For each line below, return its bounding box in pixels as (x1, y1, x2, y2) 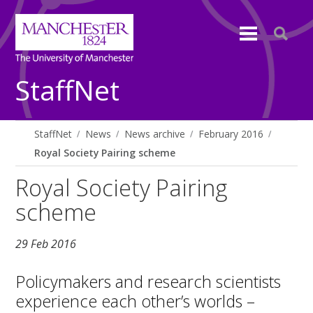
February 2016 (198, 127, 264, 140)
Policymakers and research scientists (15, 270, 282, 293)
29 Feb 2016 (15, 236, 77, 252)
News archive (124, 127, 186, 140)
